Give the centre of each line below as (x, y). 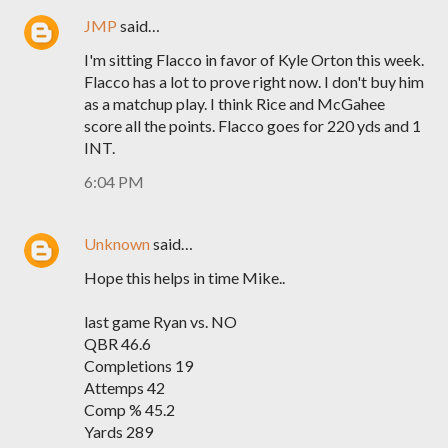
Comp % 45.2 (129, 409)
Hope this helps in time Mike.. (184, 277)
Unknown (117, 243)
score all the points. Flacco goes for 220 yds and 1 (252, 125)
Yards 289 (118, 431)
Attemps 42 (124, 387)
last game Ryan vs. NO (160, 321)
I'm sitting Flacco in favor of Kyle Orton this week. (254, 59)
